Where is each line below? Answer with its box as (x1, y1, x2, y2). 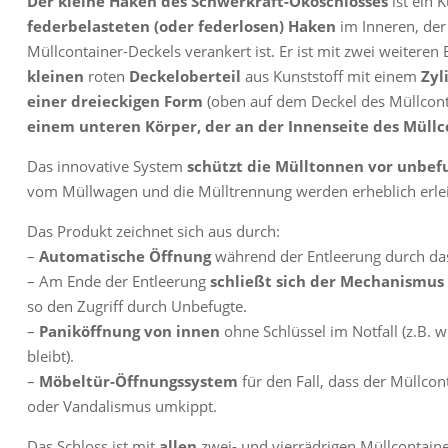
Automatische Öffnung (38, 246, 211, 267)
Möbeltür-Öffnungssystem (38, 371, 238, 392)
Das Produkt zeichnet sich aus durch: (26, 221, 280, 242)
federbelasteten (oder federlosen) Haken (26, 16, 336, 37)
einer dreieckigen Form (26, 91, 203, 112)
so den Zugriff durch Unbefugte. (26, 296, 247, 317)
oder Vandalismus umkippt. (26, 396, 217, 417)
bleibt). (26, 346, 74, 367)
